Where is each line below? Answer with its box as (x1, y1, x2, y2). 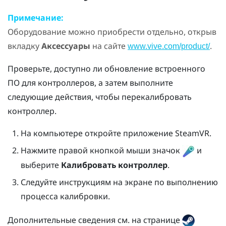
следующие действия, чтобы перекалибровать (8, 91, 192, 102)
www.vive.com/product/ (128, 41, 210, 50)
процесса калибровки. (20, 190, 110, 202)
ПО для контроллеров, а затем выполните (8, 77, 173, 88)
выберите (20, 159, 61, 171)
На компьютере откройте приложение (20, 127, 175, 139)
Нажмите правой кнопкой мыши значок (20, 145, 182, 156)
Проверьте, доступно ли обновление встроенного (8, 63, 205, 74)
